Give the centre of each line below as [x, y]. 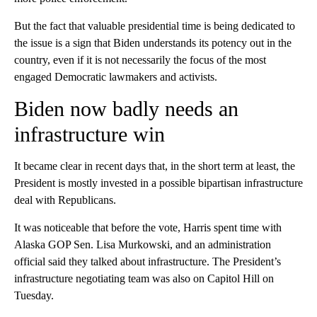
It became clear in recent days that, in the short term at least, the [155, 166]
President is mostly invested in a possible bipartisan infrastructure [158, 183]
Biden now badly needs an [126, 109]
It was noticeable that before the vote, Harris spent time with [148, 228]
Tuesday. [34, 296]
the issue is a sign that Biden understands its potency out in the [153, 43]
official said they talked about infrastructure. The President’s [148, 262]
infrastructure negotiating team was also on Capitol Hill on [144, 279]
